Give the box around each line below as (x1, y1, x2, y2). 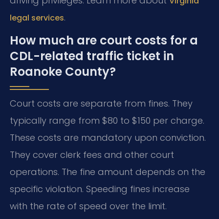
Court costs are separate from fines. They (10, 97, 193, 110)
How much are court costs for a (10, 32, 198, 49)
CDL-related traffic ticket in (10, 48, 174, 65)
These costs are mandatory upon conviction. (10, 131, 206, 144)
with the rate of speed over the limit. (10, 200, 167, 213)
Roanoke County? (10, 64, 116, 80)
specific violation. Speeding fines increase (10, 183, 190, 196)
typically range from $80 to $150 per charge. (10, 114, 204, 127)
